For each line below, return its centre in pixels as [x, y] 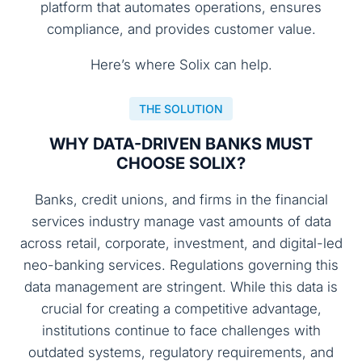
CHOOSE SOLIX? [181, 164]
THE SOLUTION [181, 109]
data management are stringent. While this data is [181, 287]
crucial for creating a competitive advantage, [181, 309]
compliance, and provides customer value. [181, 29]
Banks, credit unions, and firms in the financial [181, 200]
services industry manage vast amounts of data [181, 222]
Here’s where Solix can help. [181, 65]
